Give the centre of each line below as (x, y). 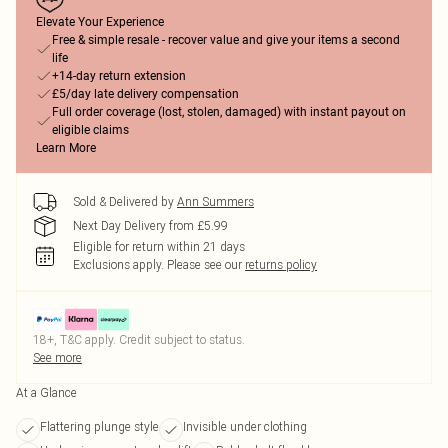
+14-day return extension (119, 76)
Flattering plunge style (99, 426)
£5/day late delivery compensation (145, 94)
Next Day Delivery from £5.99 (150, 225)
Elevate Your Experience (100, 22)
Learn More (66, 148)
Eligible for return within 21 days (159, 246)
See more (57, 357)
